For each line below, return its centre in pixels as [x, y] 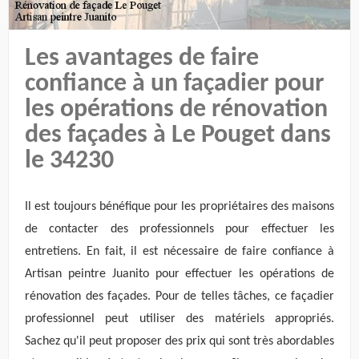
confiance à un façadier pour [174, 85]
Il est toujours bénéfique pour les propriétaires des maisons [179, 206]
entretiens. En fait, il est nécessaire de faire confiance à [179, 251]
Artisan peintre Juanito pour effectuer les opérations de [179, 274]
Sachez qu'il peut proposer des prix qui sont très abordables [179, 341]
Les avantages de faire [142, 59]
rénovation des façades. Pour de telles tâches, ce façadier [179, 296]
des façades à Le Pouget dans [178, 136]
